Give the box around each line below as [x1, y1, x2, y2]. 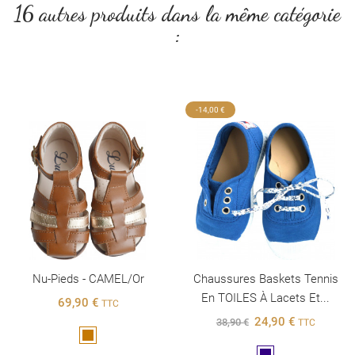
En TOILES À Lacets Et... [201, 290, 330, 305]
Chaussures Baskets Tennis [193, 271, 338, 286]
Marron [87, 330, 119, 342]
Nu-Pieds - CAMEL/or [32, 271, 144, 286]
